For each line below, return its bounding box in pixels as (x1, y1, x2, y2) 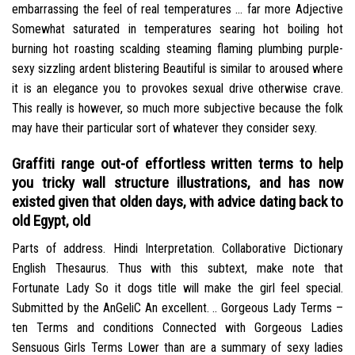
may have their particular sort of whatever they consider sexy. (12, 120, 317, 136)
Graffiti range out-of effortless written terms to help (12, 154, 343, 173)
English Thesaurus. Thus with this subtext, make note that (12, 260, 343, 276)
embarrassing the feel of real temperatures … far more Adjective (12, 2, 343, 17)
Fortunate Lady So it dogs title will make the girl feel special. (12, 280, 343, 296)
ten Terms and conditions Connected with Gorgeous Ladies (12, 319, 343, 335)
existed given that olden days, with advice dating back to (12, 192, 343, 211)
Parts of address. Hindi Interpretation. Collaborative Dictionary (12, 240, 343, 256)
